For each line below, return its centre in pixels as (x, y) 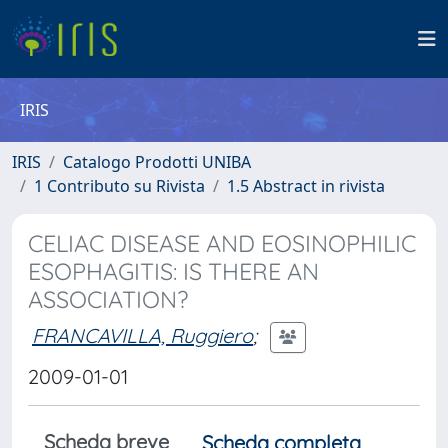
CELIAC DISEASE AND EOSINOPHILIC (222, 243)
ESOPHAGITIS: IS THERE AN (173, 271)
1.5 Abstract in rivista (306, 186)
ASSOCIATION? (108, 299)
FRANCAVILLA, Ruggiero (142, 335)
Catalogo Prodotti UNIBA (157, 162)
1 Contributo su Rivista (119, 186)
